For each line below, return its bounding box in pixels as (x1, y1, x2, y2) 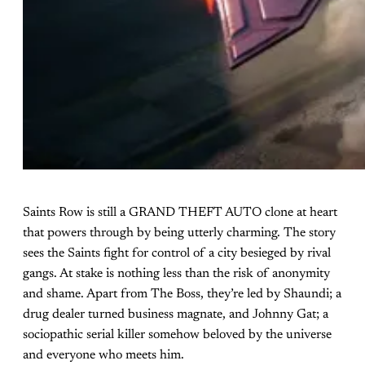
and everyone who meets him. (23, 349, 184, 363)
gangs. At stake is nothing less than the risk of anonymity (23, 267, 330, 281)
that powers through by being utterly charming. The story (23, 226, 336, 240)
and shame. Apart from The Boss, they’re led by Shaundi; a (23, 288, 341, 301)
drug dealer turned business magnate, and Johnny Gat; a (23, 308, 328, 322)
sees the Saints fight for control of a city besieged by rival (23, 247, 331, 261)
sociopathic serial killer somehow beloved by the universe (23, 328, 332, 342)
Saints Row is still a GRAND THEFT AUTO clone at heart (23, 206, 337, 220)
